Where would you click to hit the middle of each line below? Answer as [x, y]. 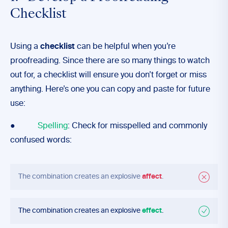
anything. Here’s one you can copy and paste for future [110, 90]
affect [152, 177]
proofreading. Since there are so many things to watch [110, 61]
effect [152, 211]
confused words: [41, 140]
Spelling [53, 126]
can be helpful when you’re [125, 47]
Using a [25, 47]
